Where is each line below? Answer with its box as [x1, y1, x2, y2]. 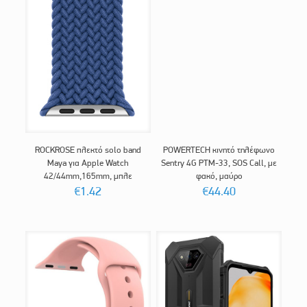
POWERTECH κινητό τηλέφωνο [163, 144, 275, 155]
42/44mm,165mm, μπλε [43, 170, 132, 181]
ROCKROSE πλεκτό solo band [34, 144, 141, 155]
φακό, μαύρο [195, 170, 243, 181]
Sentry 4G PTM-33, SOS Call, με [161, 157, 277, 168]
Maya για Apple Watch [47, 157, 129, 168]
